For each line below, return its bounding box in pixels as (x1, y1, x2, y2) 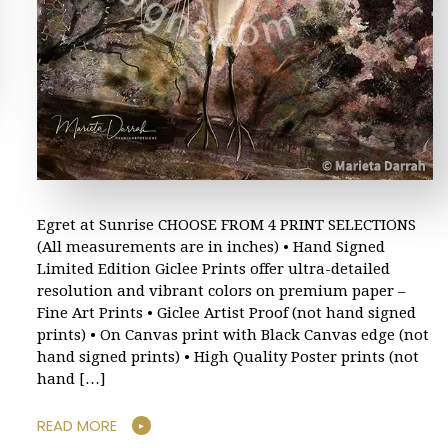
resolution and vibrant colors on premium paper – (37, 281, 405, 300)
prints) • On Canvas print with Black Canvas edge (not (37, 325, 429, 344)
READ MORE (37, 415, 117, 437)
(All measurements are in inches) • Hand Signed (37, 237, 385, 256)
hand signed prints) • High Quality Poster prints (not (37, 347, 419, 366)
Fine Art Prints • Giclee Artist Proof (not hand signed (37, 303, 416, 322)
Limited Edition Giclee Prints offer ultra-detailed (37, 259, 390, 278)
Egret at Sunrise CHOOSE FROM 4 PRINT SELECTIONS (37, 215, 416, 234)
